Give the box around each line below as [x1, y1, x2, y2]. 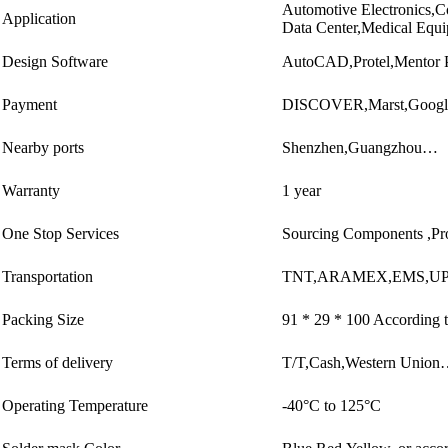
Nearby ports [2, 138, 85, 156]
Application [2, 9, 77, 27]
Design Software [2, 52, 109, 70]
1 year [282, 181, 322, 199]
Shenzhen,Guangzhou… [282, 138, 439, 156]
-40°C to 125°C [282, 396, 382, 414]
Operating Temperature [2, 396, 149, 414]
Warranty [2, 181, 61, 199]
